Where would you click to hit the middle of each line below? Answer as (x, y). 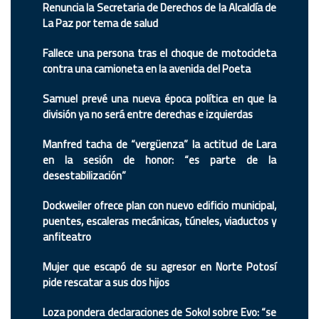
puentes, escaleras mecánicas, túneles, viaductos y (159, 221)
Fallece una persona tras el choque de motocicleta (159, 53)
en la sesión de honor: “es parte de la (159, 159)
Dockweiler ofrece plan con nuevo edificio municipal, (159, 205)
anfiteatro (67, 236)
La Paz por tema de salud (100, 23)
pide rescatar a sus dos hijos (106, 282)
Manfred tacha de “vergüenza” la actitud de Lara (159, 144)
